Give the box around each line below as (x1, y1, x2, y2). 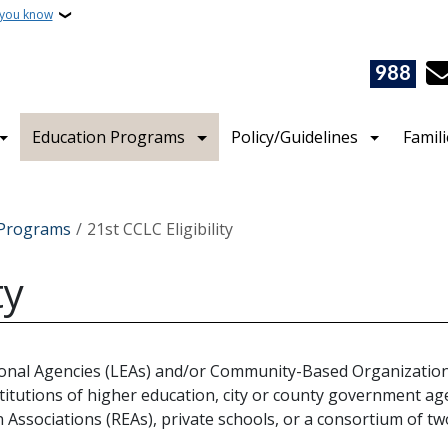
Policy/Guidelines (230, 126, 358, 148)
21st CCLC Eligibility (87, 218, 233, 240)
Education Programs (32, 126, 186, 148)
